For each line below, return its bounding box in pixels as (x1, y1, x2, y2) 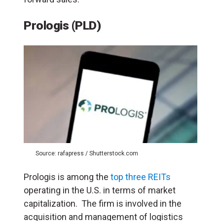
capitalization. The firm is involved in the (24, 198, 182, 209)
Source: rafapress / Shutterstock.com (36, 150, 138, 157)
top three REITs (110, 172, 171, 183)
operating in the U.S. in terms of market (24, 185, 176, 196)
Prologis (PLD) (24, 18, 101, 33)
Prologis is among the (24, 172, 110, 183)
